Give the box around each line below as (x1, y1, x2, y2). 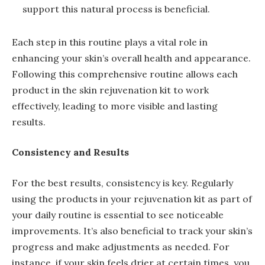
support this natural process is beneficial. (22, 3, 210, 15)
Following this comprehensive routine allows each (12, 67, 238, 80)
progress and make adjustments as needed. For (12, 240, 230, 253)
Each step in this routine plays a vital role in (12, 35, 208, 48)
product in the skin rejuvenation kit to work (12, 83, 209, 96)
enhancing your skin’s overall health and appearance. (12, 51, 251, 64)
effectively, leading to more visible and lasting (12, 99, 218, 112)
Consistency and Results (12, 146, 129, 159)
